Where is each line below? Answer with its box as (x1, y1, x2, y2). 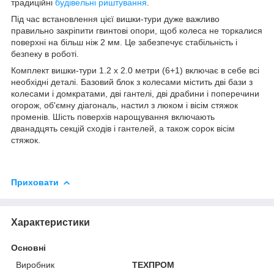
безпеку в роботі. (11, 48, 79, 59)
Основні (11, 242, 46, 253)
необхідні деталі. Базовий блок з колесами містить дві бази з (11, 76, 253, 87)
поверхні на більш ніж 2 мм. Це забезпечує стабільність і (11, 37, 237, 47)
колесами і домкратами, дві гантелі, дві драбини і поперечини (11, 88, 259, 98)
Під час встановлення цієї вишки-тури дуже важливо (11, 13, 220, 24)
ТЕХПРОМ (132, 259, 175, 270)
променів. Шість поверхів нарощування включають (11, 111, 215, 122)
